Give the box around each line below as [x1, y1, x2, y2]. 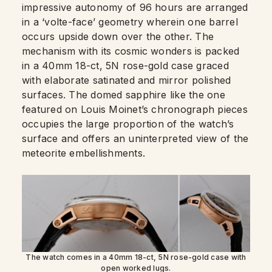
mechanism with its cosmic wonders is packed [22, 44, 240, 57]
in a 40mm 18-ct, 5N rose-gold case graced [22, 59, 229, 72]
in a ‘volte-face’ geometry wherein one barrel [22, 15, 238, 28]
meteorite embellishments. [22, 146, 146, 159]
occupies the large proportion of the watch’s [22, 117, 234, 130]
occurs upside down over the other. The [22, 30, 214, 42]
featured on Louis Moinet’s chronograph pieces [22, 103, 248, 115]
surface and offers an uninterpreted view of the [22, 132, 249, 144]
